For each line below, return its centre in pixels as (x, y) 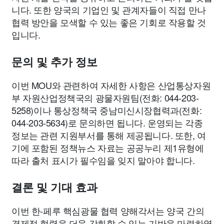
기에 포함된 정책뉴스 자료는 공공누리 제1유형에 (108, 147)
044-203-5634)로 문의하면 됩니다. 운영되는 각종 (107, 122)
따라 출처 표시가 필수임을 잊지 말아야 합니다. (103, 160)
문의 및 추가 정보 (54, 62)
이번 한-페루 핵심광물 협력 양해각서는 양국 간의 (108, 210)
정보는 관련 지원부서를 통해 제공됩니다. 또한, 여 (109, 135)
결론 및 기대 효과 (54, 188)
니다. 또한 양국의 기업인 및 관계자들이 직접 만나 (109, 9)
